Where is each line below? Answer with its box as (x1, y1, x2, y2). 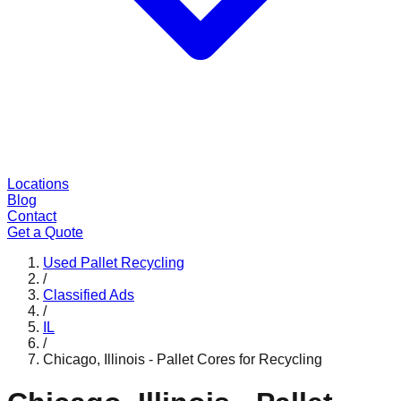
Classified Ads (43, 287, 134, 303)
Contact (7, 209, 56, 224)
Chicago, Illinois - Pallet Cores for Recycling (43, 352, 322, 367)
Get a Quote (7, 225, 83, 240)
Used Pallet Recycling (43, 255, 184, 270)
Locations (7, 176, 69, 192)
